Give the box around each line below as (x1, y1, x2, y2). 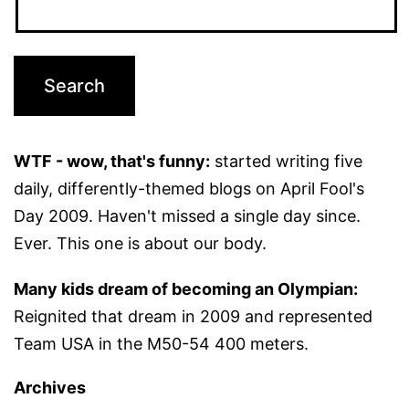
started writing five (210, 152, 362, 172)
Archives (14, 378, 86, 398)
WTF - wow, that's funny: (14, 152, 210, 172)
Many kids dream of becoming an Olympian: (14, 279, 358, 299)
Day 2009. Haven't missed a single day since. (14, 206, 361, 226)
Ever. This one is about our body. (14, 234, 267, 254)
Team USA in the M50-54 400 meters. (14, 334, 309, 354)
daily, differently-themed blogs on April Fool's (14, 179, 364, 199)
